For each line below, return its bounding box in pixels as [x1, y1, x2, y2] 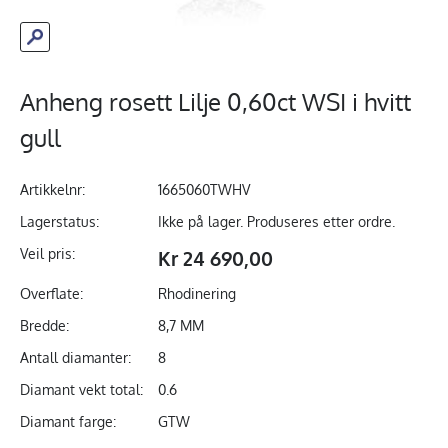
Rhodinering [157, 285, 236, 303]
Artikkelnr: [19, 181, 85, 199]
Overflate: [19, 285, 83, 303]
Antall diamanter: [19, 349, 131, 367]
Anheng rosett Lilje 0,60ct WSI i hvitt [19, 86, 411, 118]
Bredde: [19, 317, 69, 335]
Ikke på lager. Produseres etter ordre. [157, 213, 395, 231]
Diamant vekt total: [19, 381, 143, 399]
